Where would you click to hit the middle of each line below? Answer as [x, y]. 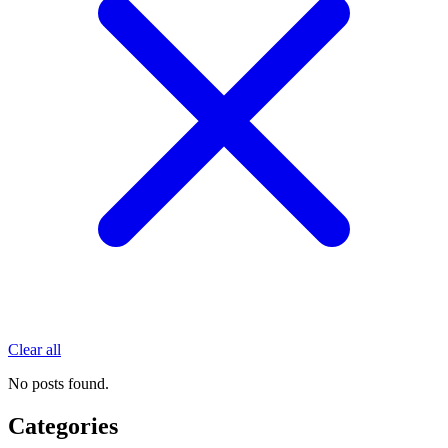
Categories [63, 425]
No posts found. [58, 383]
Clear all [34, 349]
